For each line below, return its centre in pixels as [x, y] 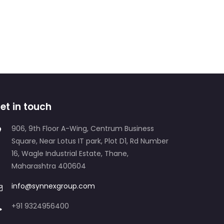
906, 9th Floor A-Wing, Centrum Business [83, 128]
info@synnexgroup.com [53, 186]
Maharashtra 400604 [49, 166]
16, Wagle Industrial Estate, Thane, [70, 153]
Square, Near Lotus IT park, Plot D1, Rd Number [90, 141]
